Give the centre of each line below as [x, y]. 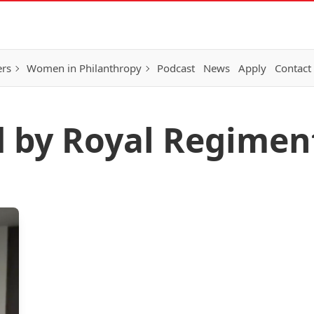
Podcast [176, 68]
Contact [293, 68]
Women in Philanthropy [84, 68]
